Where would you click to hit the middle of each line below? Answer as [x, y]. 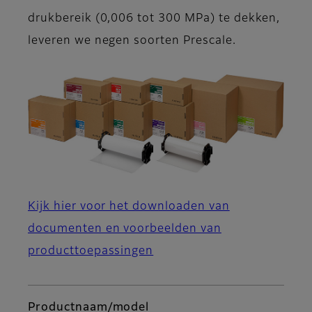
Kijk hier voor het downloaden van [129, 206]
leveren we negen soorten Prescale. [132, 41]
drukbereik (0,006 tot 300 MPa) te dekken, [154, 19]
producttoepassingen [91, 251]
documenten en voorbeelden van [125, 229]
